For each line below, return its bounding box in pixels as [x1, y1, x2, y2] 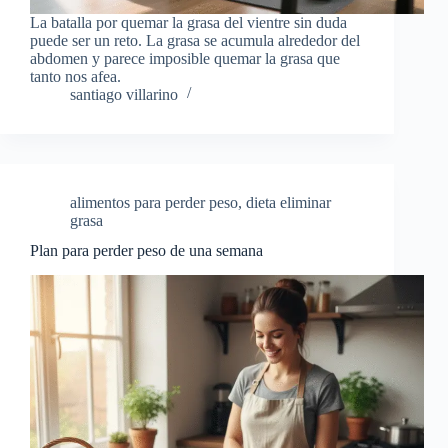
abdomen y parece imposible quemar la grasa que [30, 49, 340, 67]
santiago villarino [70, 85, 178, 103]
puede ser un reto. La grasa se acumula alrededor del [30, 31, 360, 49]
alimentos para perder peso [70, 193, 238, 211]
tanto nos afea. [30, 67, 121, 85]
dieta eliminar [246, 193, 331, 211]
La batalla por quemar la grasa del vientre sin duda [30, 13, 347, 31]
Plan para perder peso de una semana [30, 242, 263, 260]
